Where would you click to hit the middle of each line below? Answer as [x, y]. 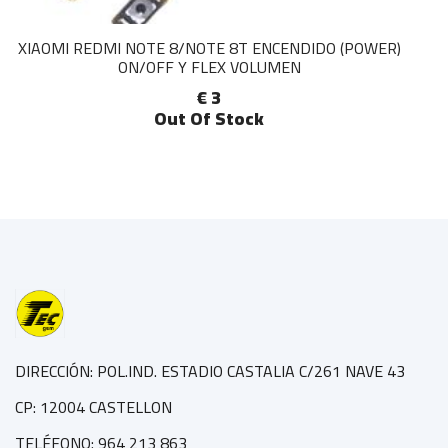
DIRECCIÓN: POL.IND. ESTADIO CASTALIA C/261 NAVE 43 [210, 371]
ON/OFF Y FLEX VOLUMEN [209, 67]
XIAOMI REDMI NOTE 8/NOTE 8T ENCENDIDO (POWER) [209, 48]
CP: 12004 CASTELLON [93, 407]
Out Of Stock [209, 118]
